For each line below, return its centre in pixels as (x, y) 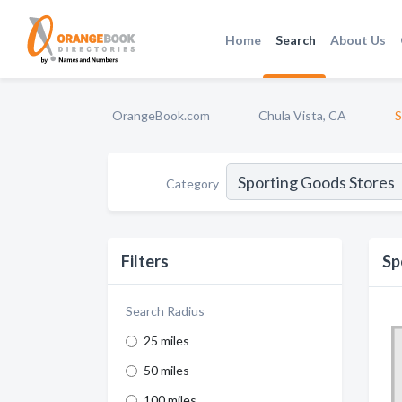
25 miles (166, 341)
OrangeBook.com (161, 115)
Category (192, 183)
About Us (358, 39)
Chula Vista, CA (302, 115)
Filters (145, 261)
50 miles (166, 370)
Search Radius (165, 311)
